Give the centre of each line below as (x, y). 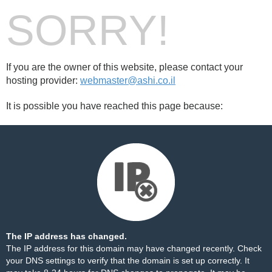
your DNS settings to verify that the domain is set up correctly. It (128, 260)
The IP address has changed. (66, 236)
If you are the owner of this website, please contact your (124, 67)
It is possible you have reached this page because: (114, 106)
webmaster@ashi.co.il (128, 80)
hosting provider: (43, 80)
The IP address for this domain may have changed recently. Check (134, 248)
